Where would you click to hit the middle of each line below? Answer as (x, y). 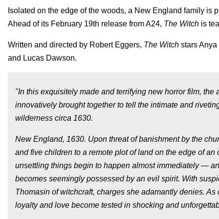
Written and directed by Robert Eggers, (76, 44)
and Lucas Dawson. (42, 58)
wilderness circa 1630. (54, 118)
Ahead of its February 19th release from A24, (86, 23)
